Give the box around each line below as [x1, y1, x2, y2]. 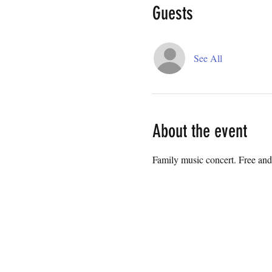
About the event [152, 120, 247, 142]
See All [193, 52, 222, 64]
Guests [152, 2, 193, 24]
